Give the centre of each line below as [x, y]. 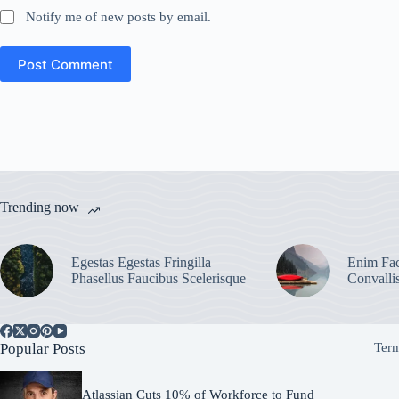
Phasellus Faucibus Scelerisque [159, 278]
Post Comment [65, 64]
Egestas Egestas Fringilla [141, 262]
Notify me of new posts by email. [119, 17]
